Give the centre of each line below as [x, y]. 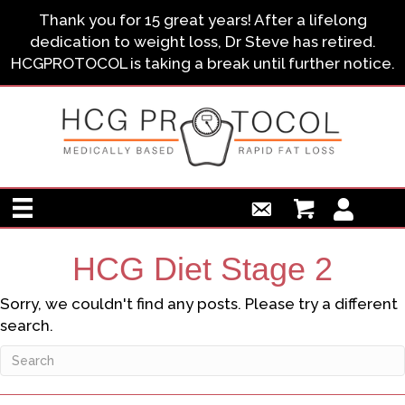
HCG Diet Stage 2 [202, 269]
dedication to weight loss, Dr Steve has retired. [202, 42]
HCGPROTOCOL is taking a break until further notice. [202, 63]
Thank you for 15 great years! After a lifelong [202, 20]
